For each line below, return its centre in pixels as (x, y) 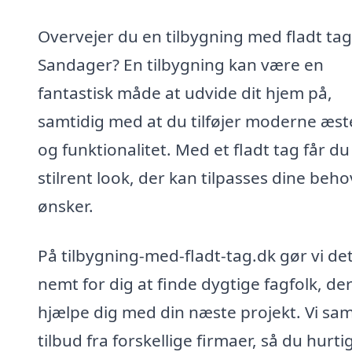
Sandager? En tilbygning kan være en (181, 64)
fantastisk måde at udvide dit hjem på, (185, 92)
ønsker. (66, 205)
